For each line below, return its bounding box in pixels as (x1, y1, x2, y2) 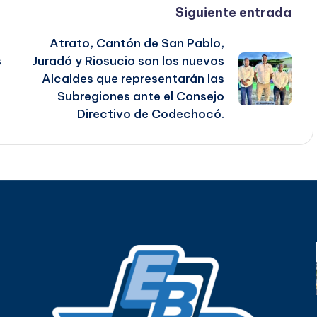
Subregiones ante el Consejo (57, 88, 224, 105)
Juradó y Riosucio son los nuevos (31, 53, 224, 69)
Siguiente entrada (175, 4, 292, 21)
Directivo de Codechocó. (76, 106, 224, 122)
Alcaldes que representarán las (41, 71, 224, 87)
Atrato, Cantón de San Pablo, (49, 35, 224, 52)
